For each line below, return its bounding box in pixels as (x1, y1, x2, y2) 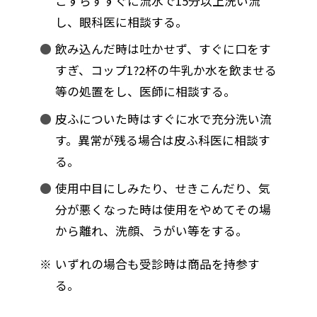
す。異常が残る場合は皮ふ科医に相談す (54, 131, 270, 149)
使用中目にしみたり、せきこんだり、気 (54, 180, 270, 197)
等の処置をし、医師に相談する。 (54, 83, 236, 100)
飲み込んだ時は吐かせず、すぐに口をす (54, 40, 271, 58)
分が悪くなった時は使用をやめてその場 (54, 201, 271, 219)
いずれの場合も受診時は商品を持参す (54, 255, 260, 272)
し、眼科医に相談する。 (54, 13, 188, 31)
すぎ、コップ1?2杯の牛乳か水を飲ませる (54, 62, 277, 79)
